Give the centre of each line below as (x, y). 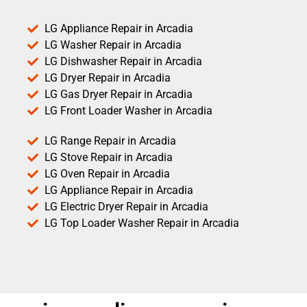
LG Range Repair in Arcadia (110, 141)
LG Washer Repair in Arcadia (113, 45)
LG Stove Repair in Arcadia (109, 158)
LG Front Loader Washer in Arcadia (128, 111)
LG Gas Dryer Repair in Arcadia (119, 95)
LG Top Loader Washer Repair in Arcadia (142, 223)
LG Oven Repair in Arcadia (107, 174)
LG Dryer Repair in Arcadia (108, 78)
